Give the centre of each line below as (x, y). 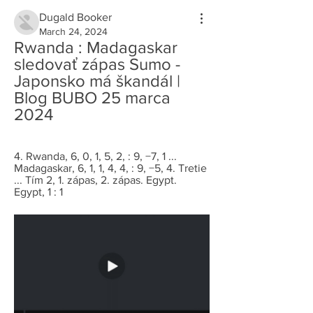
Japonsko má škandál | (97, 81)
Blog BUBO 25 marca (92, 97)
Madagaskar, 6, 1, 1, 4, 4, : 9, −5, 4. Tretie (110, 168)
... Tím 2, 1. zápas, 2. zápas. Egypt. (95, 180)
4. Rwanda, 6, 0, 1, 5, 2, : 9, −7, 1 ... (95, 156)
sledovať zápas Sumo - (97, 64)
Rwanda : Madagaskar (96, 47)
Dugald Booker (75, 17)
